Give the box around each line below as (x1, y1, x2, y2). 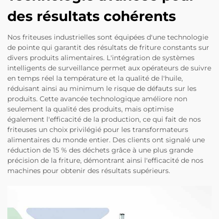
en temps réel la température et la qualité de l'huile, (7, 73, 183, 83)
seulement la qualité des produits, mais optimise (7, 104, 174, 113)
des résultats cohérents (7, 7, 176, 24)
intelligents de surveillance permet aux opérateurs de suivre (7, 63, 211, 72)
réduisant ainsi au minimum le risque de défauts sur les (7, 84, 197, 93)
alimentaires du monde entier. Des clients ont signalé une (7, 135, 205, 144)
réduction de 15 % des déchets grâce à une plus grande (7, 145, 193, 154)
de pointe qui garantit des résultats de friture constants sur (7, 43, 209, 52)
